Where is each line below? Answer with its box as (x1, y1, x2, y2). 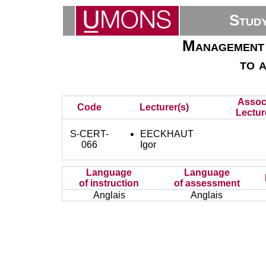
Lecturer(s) (139, 102, 189, 112)
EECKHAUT (140, 129, 194, 139)
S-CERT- (70, 129, 109, 139)
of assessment (173, 178, 240, 188)
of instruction (79, 178, 140, 188)
